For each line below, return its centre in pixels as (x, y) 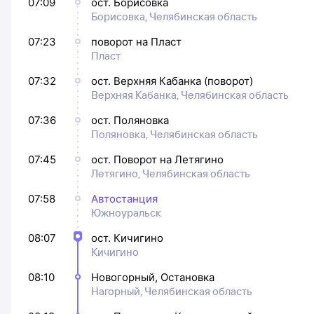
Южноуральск (126, 213)
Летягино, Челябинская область (171, 173)
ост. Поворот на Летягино (157, 159)
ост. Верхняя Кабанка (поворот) (172, 81)
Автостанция (124, 199)
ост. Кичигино (127, 238)
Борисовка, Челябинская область (174, 16)
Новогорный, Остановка (153, 277)
